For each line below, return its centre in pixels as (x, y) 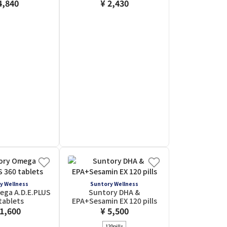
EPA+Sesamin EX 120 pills (114, 201)
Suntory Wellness (114, 184)
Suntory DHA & (114, 192)
